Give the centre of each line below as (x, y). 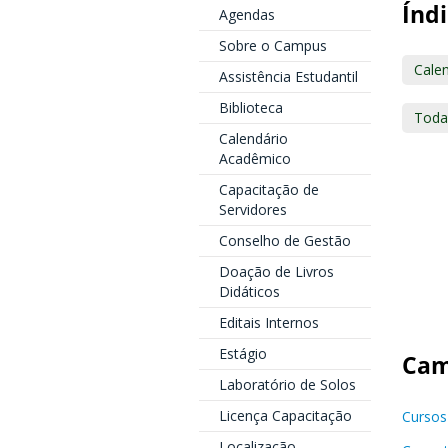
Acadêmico (254, 158)
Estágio (242, 353)
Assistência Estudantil (288, 76)
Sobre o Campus (272, 45)
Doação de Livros (276, 271)
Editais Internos (268, 322)
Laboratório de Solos (287, 384)
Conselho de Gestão (284, 240)
